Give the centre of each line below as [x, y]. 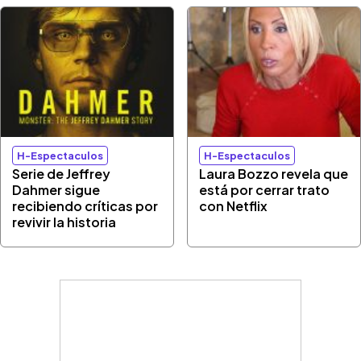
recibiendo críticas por [85, 205]
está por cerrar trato [265, 189]
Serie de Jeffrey [62, 173]
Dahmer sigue [56, 189]
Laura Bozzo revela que [274, 173]
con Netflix [234, 205]
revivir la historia [64, 222]
